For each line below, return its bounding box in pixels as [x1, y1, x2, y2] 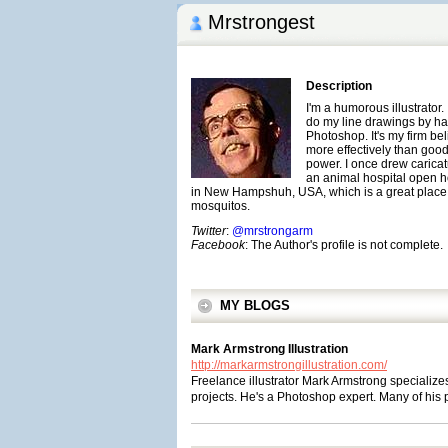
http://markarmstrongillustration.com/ [191, 358, 387, 372]
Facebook [191, 238, 245, 252]
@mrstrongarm [232, 224, 313, 238]
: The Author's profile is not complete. [245, 238, 443, 252]
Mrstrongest [208, 11, 315, 33]
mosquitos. [191, 199, 250, 213]
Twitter [191, 224, 226, 238]
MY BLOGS [220, 298, 290, 313]
